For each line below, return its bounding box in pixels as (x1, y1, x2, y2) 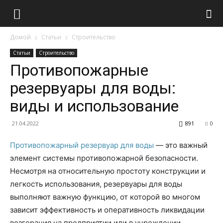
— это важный (156, 140, 208, 150)
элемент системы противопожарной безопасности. (10, 153, 198, 163)
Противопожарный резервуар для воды (10, 140, 156, 150)
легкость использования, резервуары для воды (10, 179, 182, 189)
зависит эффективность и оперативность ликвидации (10, 205, 205, 215)
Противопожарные (10, 61, 148, 80)
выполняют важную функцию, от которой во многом (10, 192, 200, 202)
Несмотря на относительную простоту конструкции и (10, 166, 206, 176)
